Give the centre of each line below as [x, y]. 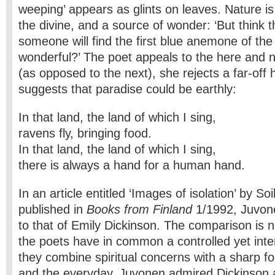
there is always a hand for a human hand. [132, 165]
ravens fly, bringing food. [85, 133]
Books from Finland [139, 209]
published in [52, 209]
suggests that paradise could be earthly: [127, 89]
